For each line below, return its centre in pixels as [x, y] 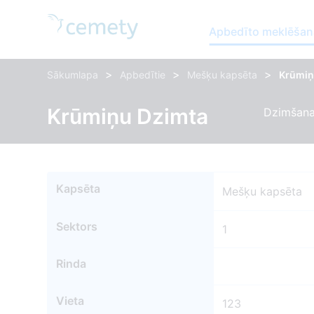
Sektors [77, 227]
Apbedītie [143, 75]
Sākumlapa [73, 75]
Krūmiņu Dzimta [128, 116]
